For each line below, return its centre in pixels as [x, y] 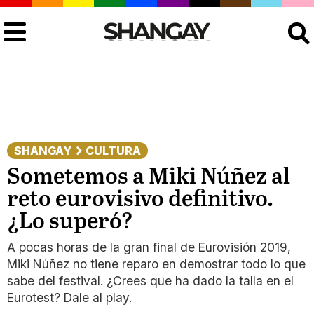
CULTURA [113, 151]
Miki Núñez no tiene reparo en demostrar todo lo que [156, 264]
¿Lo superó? [70, 222]
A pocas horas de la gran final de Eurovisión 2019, [149, 247]
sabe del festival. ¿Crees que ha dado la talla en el [150, 281]
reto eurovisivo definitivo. [140, 200]
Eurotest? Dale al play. [69, 298]
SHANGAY [43, 151]
